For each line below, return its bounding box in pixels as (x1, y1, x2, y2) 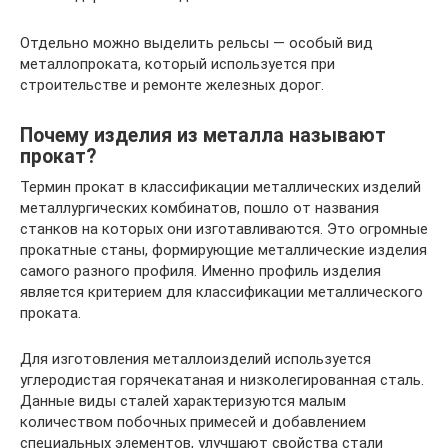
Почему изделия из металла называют (20, 123, 386, 147)
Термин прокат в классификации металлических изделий (20, 177, 421, 196)
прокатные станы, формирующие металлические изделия (20, 240, 427, 259)
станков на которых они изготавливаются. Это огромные (20, 219, 428, 238)
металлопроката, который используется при (20, 54, 335, 73)
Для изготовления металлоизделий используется (20, 349, 371, 368)
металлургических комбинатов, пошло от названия (20, 198, 379, 217)
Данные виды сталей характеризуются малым (20, 391, 346, 410)
